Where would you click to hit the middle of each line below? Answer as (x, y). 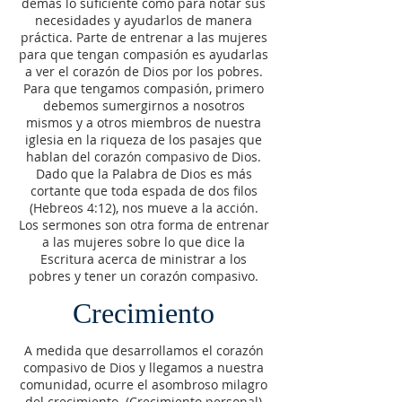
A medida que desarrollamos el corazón (144, 350)
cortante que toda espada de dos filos (144, 191)
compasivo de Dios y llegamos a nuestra (144, 367)
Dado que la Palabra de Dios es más (144, 174)
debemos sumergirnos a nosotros (144, 105)
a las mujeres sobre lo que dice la (144, 242)
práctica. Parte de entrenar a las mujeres (144, 37)
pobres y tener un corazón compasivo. (144, 276)
